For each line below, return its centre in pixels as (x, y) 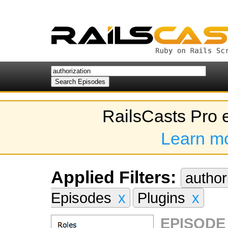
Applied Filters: (113, 177)
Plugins (163, 198)
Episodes (83, 198)
